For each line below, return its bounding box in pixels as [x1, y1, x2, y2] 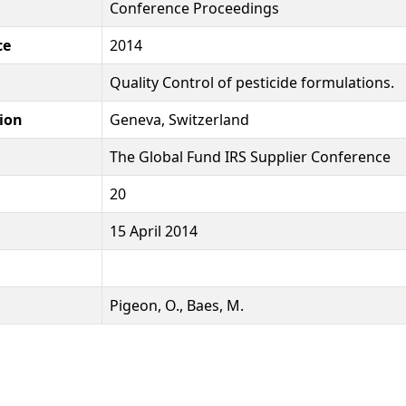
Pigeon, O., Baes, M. [110, 295, 244, 315]
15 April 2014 [110, 220, 198, 241]
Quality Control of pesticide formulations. [110, 72, 394, 92]
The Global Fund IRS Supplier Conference [110, 146, 391, 167]
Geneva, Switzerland [110, 109, 249, 130]
